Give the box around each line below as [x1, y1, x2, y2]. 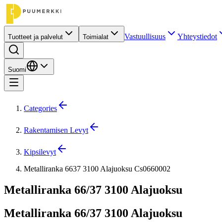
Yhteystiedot [177, 32, 217, 41]
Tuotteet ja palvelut [8, 33, 63, 41]
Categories [24, 104, 57, 112]
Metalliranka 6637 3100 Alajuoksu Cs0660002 [24, 165, 170, 173]
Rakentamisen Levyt [24, 126, 88, 134]
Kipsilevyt [24, 148, 56, 156]
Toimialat [83, 33, 109, 41]
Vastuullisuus [124, 32, 166, 41]
